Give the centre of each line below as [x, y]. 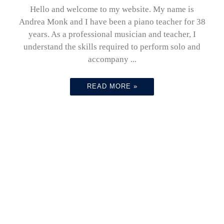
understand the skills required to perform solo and [112, 46]
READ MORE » [112, 86]
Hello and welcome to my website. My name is [112, 9]
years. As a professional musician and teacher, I [112, 34]
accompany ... [112, 59]
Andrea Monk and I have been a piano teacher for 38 [112, 21]
